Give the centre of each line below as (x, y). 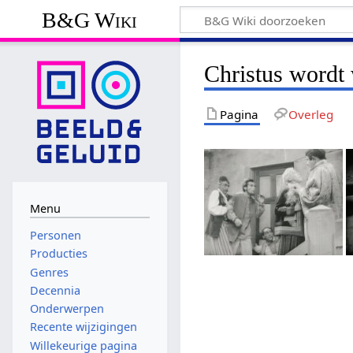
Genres (49, 272)
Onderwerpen (67, 309)
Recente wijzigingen (83, 327)
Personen (55, 236)
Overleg (310, 114)
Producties (58, 254)
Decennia (55, 290)
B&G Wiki (90, 20)
